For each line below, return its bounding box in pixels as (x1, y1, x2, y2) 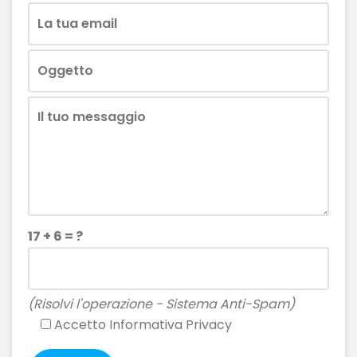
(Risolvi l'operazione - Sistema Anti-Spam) (28, 294, 295, 313)
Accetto (51, 315, 109, 334)
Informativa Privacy (109, 315, 232, 334)
